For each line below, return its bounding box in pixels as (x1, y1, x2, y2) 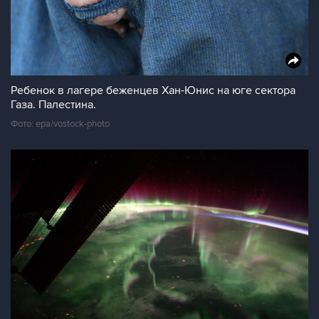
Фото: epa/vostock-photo (11, 118, 110, 130)
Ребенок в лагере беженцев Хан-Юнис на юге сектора (11, 83, 296, 98)
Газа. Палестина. (11, 98, 96, 112)
